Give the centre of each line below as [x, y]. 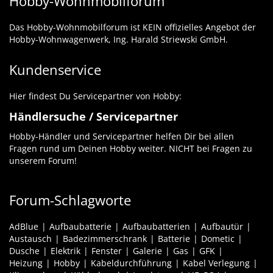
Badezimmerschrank [105, 239]
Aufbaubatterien [156, 227]
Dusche [24, 251]
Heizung [26, 263]
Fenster [107, 251]
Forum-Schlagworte [70, 200]
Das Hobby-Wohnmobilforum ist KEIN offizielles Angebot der [133, 27]
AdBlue [24, 227]
